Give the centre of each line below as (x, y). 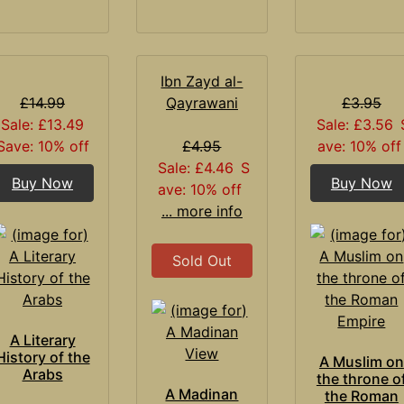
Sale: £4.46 (195, 167)
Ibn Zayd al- (202, 81)
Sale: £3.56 (355, 124)
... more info (202, 211)
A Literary (42, 340)
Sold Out (202, 260)
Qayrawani (202, 102)
